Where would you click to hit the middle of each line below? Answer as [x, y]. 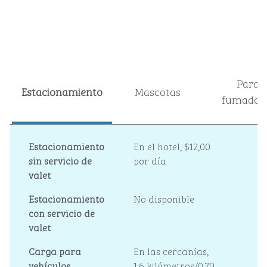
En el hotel [157, 146]
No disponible [164, 198]
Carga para [55, 251]
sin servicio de [60, 160]
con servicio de [62, 213]
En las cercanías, [171, 251]
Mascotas [157, 91]
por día [150, 160]
